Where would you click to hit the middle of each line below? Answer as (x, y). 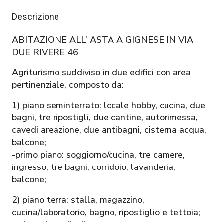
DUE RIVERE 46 (45, 52)
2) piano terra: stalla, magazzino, (78, 199)
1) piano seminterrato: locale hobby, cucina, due (109, 105)
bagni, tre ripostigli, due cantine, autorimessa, (105, 117)
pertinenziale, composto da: (68, 84)
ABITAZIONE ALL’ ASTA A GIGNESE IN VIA (103, 39)
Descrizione (35, 16)
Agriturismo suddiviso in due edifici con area (101, 72)
